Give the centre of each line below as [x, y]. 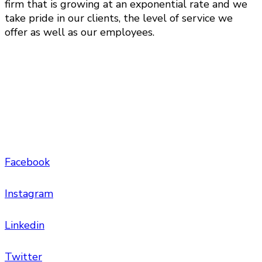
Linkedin [25, 225]
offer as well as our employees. [80, 32]
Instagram [29, 194]
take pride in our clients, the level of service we [119, 18]
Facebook [27, 162]
